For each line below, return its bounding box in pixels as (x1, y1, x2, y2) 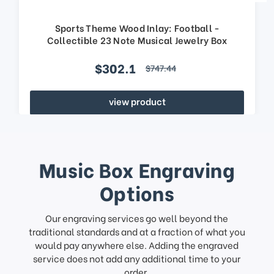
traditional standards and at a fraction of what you (28, 224, 245, 239)
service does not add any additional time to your (33, 251, 241, 265)
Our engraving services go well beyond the (45, 211, 229, 225)
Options (100, 178, 174, 207)
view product (108, 94, 166, 108)
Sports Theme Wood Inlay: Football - (54, 20, 220, 34)
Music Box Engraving (39, 155, 235, 183)
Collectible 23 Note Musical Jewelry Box (46, 32, 228, 46)
